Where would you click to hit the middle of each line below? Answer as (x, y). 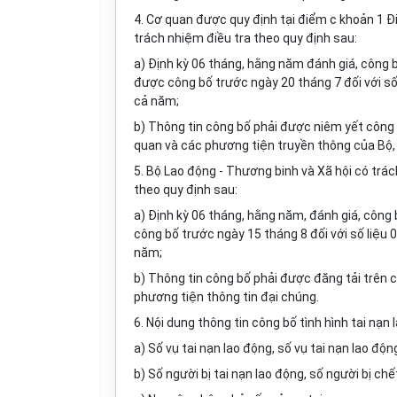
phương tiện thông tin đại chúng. (226, 297)
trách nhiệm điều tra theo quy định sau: (245, 38)
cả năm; (156, 101)
